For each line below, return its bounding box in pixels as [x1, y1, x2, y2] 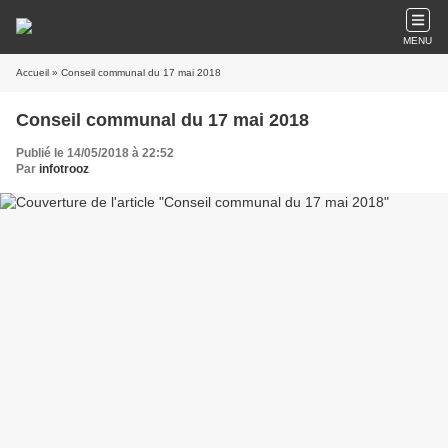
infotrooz [39, 162, 89, 176]
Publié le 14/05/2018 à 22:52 [16, 146, 174, 160]
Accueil [16, 67, 49, 78]
